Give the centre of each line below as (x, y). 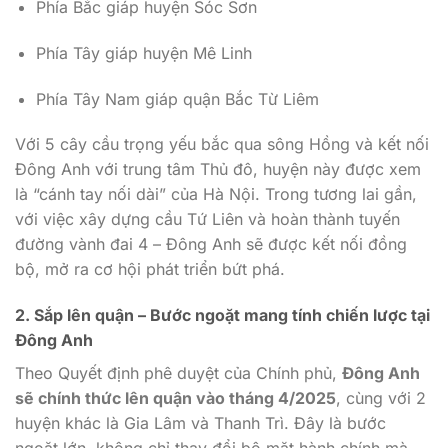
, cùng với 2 (381, 398)
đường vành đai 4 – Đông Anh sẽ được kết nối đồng (211, 244)
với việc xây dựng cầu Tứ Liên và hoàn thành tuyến (207, 219)
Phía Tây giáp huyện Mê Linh (143, 52)
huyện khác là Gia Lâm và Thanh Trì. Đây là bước (200, 423)
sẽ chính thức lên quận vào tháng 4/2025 (175, 398)
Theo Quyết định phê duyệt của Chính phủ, (178, 373)
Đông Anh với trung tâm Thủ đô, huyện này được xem (218, 169)
